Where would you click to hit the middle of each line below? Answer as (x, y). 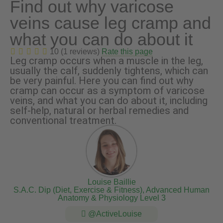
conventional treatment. (63, 121)
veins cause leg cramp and (111, 23)
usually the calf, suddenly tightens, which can (109, 71)
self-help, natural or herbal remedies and (99, 111)
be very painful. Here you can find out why (102, 81)
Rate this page (127, 52)
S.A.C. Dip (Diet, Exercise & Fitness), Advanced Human (111, 190)
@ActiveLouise (114, 214)
